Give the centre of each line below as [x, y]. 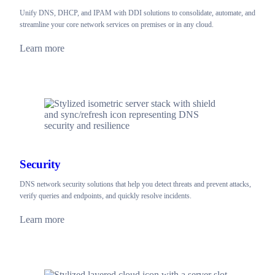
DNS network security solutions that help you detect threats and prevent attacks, [135, 184]
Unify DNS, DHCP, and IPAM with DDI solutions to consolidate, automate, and [137, 13]
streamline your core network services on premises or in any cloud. [117, 24]
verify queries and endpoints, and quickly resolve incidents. [106, 196]
